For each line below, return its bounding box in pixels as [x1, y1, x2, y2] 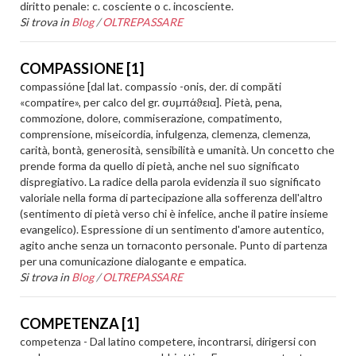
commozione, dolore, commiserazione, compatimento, [20, 111, 283, 125]
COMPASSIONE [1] [20, 60, 145, 77]
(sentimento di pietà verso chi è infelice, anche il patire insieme [20, 207, 329, 220]
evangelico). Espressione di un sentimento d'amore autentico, [20, 222, 325, 236]
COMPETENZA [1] [20, 315, 140, 332]
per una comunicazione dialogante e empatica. [20, 254, 247, 268]
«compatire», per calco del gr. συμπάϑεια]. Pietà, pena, [20, 95, 283, 109]
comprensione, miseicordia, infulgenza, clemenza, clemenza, [20, 127, 311, 141]
